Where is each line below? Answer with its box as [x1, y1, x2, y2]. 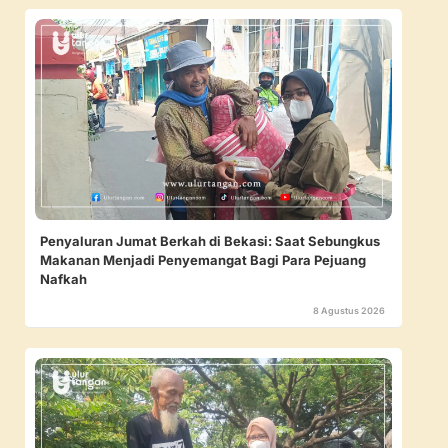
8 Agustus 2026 [313, 304, 385, 316]
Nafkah [40, 270, 87, 287]
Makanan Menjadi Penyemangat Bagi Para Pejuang [40, 251, 366, 268]
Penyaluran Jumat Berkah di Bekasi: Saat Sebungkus [40, 232, 380, 249]
